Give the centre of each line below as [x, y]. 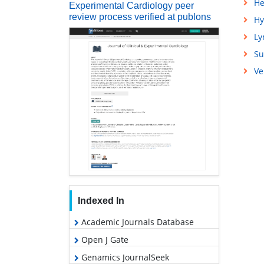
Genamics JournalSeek [124, 257]
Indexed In [101, 200]
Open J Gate [104, 239]
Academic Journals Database [136, 222]
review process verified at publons [140, 16]
